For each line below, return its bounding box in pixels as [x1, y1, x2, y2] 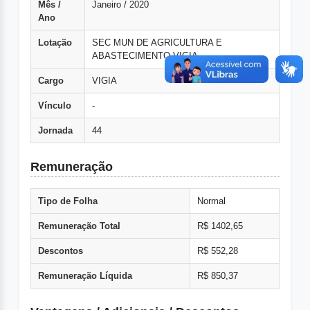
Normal [197, 196, 226, 207]
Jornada [38, 125, 73, 136]
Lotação [38, 37, 72, 48]
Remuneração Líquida [38, 271, 132, 282]
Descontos [38, 246, 83, 257]
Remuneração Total [38, 221, 120, 232]
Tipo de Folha [38, 196, 98, 207]
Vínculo [38, 100, 71, 111]
